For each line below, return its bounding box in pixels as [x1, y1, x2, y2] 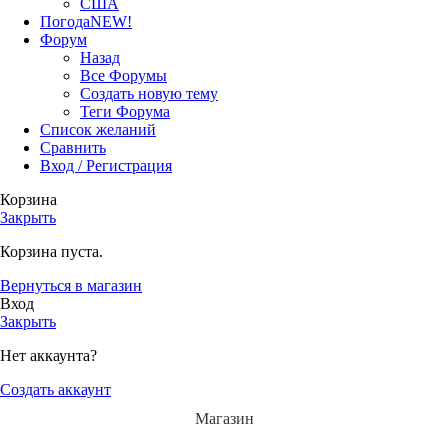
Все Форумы [80, 67, 167, 85]
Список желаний [40, 121, 156, 139]
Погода [40, 13, 90, 31]
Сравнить [40, 139, 106, 157]
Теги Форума [80, 103, 170, 121]
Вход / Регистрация [40, 157, 172, 175]
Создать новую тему [80, 85, 218, 103]
